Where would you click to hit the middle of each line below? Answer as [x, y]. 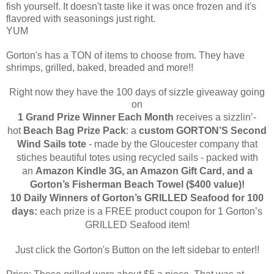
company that [227, 144]
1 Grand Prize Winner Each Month [97, 117]
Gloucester [173, 144]
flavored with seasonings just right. [82, 18]
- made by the [118, 144]
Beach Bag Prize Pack [73, 130]
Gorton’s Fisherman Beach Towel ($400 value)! [137, 184]
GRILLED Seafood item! [137, 224]
